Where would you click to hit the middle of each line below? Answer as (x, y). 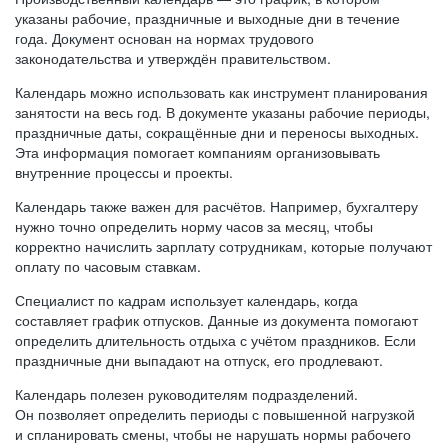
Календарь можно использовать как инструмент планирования (221, 92)
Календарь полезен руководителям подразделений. (186, 394)
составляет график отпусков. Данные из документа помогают (216, 320)
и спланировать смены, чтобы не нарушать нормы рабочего (213, 434)
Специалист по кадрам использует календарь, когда (186, 300)
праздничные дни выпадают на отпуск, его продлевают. (199, 360)
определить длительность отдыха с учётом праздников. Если (215, 340)
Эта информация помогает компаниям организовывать (197, 152)
